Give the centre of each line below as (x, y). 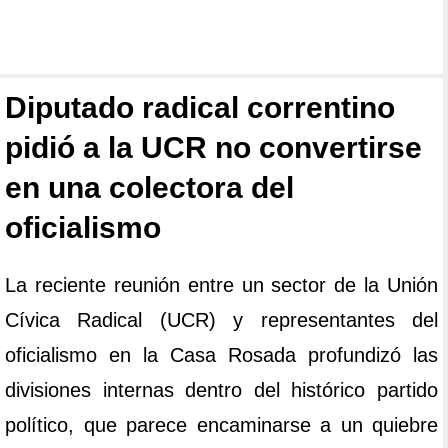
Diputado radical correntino (200, 108)
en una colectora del (149, 188)
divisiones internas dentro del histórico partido (221, 390)
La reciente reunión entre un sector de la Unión (221, 285)
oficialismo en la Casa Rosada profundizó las (221, 355)
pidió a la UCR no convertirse (213, 148)
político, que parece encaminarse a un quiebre (221, 425)
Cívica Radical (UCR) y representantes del (221, 320)
